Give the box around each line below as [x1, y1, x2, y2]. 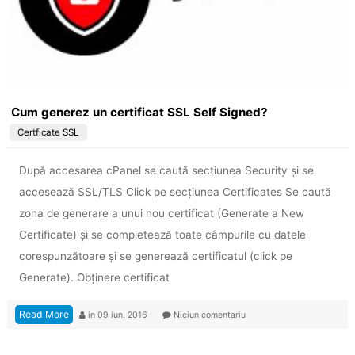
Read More [18, 307, 69, 320]
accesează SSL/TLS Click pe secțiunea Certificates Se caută [18, 185, 331, 198]
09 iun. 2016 [97, 309, 150, 320]
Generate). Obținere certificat [18, 270, 170, 284]
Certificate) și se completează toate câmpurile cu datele [18, 227, 306, 241]
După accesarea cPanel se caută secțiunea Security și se [18, 163, 314, 177]
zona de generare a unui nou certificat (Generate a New [18, 206, 304, 219]
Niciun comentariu [170, 309, 246, 320]
